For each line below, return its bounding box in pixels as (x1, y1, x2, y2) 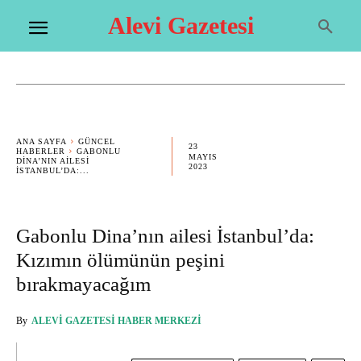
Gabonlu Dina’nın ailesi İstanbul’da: (16, 225, 314, 247)
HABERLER (16, 147, 65, 156)
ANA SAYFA (16, 137, 67, 146)
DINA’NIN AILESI (16, 156, 89, 165)
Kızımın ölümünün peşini (16, 249, 225, 271)
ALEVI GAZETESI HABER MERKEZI (31, 315, 201, 326)
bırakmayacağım (16, 273, 151, 295)
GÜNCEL (78, 137, 115, 146)
